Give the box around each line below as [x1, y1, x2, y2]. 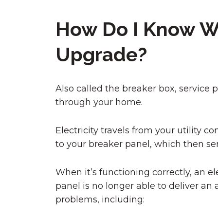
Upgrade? [55, 43, 147, 66]
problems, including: [55, 194, 145, 205]
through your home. [55, 97, 143, 108]
